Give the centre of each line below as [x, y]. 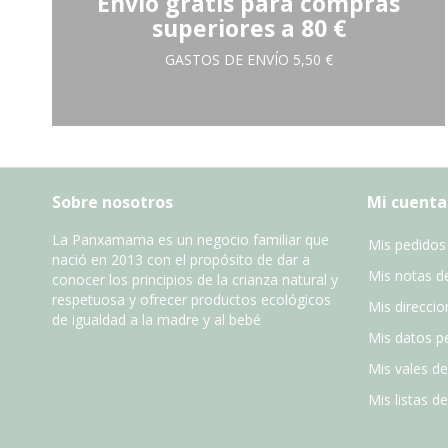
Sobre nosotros [112, 202]
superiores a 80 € [248, 28]
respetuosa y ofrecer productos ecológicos [191, 300]
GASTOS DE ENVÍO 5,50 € [248, 60]
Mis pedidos [407, 245]
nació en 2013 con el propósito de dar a [181, 260]
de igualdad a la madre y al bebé [156, 320]
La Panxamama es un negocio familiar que [190, 240]
